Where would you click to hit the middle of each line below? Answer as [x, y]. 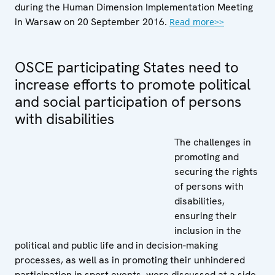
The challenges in [213, 142]
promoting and [207, 157]
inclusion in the [208, 230]
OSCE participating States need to [127, 67]
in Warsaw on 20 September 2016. [92, 21]
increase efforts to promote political [133, 84]
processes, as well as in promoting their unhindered [130, 260]
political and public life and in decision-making [116, 245]
